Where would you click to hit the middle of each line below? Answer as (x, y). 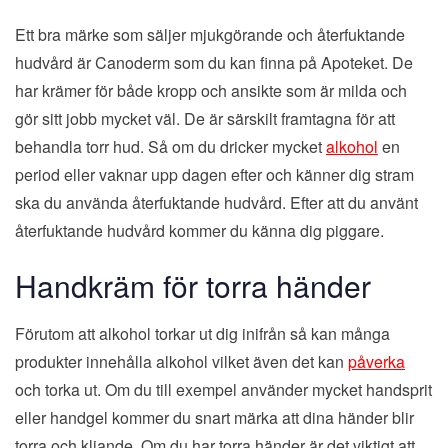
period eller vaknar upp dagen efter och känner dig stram (214, 174)
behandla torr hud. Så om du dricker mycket (170, 146)
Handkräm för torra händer (193, 285)
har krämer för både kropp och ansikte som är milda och (211, 90)
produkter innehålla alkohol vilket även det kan (181, 362)
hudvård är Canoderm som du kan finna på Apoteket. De (214, 62)
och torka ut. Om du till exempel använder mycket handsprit (223, 390)
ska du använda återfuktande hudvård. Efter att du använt (216, 202)
